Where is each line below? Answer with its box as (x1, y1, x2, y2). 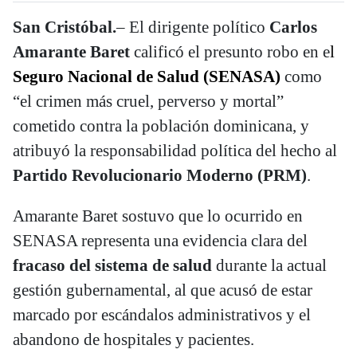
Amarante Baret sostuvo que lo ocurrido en (13, 206, 303, 226)
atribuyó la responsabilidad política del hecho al (13, 141, 337, 160)
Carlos (269, 18, 317, 37)
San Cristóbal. (13, 18, 116, 37)
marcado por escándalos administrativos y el (13, 305, 311, 324)
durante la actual (212, 256, 327, 275)
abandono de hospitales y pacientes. (13, 330, 254, 349)
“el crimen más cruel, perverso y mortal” (13, 92, 284, 111)
